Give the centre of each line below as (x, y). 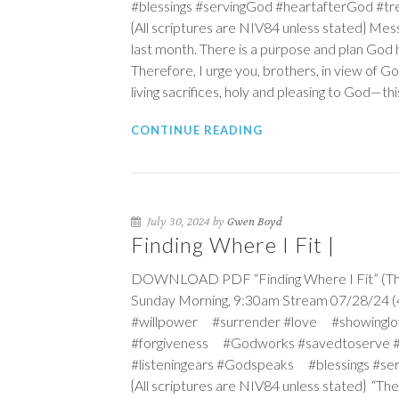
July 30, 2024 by (186, 222)
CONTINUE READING (197, 130)
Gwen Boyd (255, 222)
